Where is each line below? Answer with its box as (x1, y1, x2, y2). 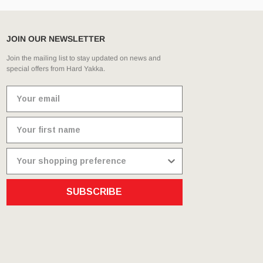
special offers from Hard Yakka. (6, 64, 105, 73)
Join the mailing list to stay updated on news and (6, 53, 161, 62)
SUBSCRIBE (66, 187, 123, 197)
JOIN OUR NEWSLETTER (6, 33, 105, 43)
